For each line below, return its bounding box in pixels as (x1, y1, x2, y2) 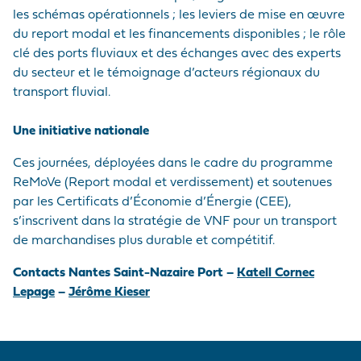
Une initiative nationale (13, 125, 149, 139)
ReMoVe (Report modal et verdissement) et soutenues (13, 176, 332, 190)
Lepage (13, 286, 55, 300)
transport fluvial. (13, 86, 110, 100)
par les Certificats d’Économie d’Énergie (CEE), (13, 196, 292, 210)
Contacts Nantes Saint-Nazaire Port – (13, 267, 237, 280)
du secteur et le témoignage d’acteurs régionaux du (13, 67, 320, 81)
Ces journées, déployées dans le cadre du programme (13, 157, 333, 171)
